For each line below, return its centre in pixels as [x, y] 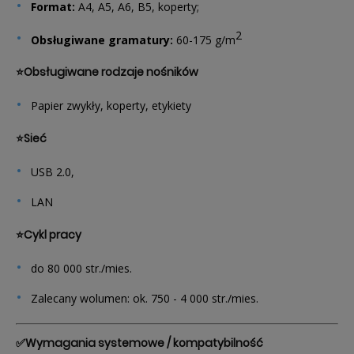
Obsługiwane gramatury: [104, 40]
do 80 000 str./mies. [81, 269]
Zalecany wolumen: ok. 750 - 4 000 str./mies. [145, 299]
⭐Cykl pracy [49, 235]
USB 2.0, [53, 172]
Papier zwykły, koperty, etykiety [111, 106]
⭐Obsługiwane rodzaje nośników [107, 72]
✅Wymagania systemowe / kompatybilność [139, 343]
